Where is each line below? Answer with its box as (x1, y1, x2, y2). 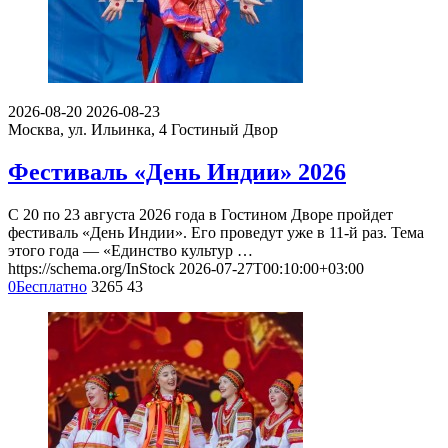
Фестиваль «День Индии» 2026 (8, 158, 346, 185)
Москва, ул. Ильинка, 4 (8, 121, 167, 139)
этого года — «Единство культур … (8, 241, 253, 259)
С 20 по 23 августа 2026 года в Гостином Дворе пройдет (8, 205, 393, 223)
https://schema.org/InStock (8, 259, 175, 277)
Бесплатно (16, 277, 87, 295)
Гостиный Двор (171, 121, 278, 139)
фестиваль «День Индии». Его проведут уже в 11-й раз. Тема (8, 223, 424, 241)
